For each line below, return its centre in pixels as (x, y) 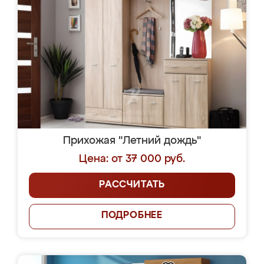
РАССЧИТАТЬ (132, 185)
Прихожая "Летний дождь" (132, 141)
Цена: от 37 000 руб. (132, 159)
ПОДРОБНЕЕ (132, 216)
